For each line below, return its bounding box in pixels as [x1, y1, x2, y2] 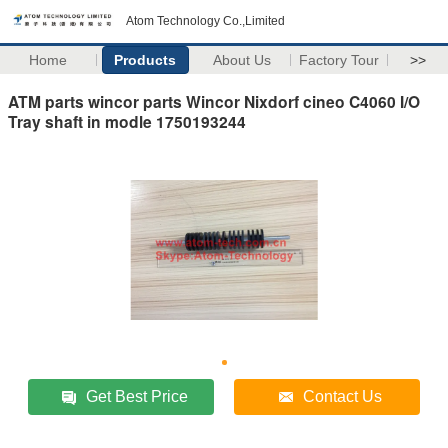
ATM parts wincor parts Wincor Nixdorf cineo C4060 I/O [8, 89, 420, 113]
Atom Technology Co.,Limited [126, 14, 285, 28]
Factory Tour [299, 52, 380, 68]
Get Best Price [86, 387, 189, 405]
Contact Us [303, 387, 383, 405]
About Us [213, 52, 272, 68]
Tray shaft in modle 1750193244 [8, 109, 246, 133]
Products [114, 52, 177, 68]
